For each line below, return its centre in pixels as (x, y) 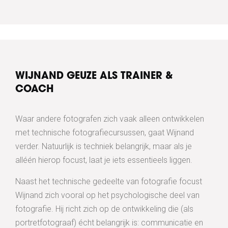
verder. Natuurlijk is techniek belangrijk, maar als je (104, 147)
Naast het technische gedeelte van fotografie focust (109, 182)
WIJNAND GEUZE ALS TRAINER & (94, 77)
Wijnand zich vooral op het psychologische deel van (107, 195)
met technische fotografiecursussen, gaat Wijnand (105, 133)
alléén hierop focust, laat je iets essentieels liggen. (104, 160)
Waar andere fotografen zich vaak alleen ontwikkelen (110, 119)
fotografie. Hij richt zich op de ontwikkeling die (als (104, 209)
